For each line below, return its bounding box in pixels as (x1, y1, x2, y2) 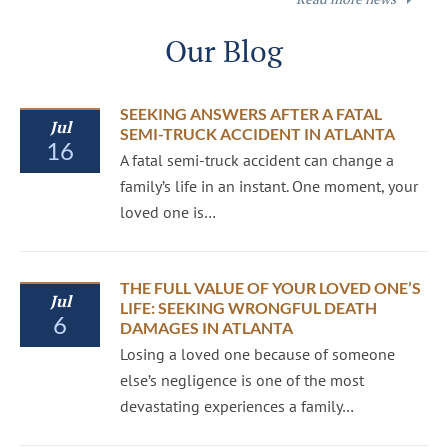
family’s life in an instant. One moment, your (120, 176, 418, 196)
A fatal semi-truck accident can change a (120, 150, 394, 170)
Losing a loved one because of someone (120, 344, 395, 364)
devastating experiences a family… (120, 396, 354, 416)
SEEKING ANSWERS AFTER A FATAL (120, 104, 382, 123)
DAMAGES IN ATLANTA (120, 318, 293, 337)
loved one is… (120, 202, 216, 222)
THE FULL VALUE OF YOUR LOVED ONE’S (120, 278, 421, 297)
